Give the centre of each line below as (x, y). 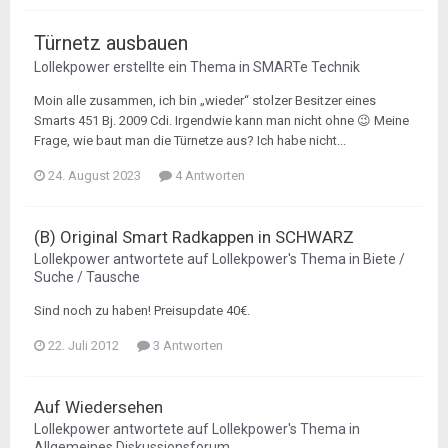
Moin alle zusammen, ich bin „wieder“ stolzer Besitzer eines (205, 100)
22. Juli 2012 (83, 345)
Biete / (384, 259)
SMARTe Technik (306, 67)
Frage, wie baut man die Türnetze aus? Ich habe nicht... (190, 140)
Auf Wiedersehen (98, 407)
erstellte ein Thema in (181, 67)
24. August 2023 (94, 175)
